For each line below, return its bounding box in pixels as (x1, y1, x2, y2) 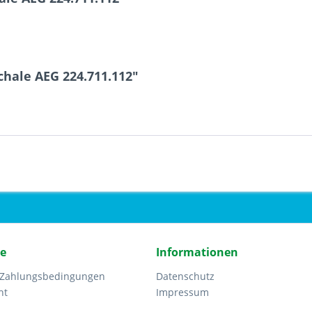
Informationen (156, 244, 238, 260)
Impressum (156, 286, 209, 299)
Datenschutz (156, 270, 214, 283)
